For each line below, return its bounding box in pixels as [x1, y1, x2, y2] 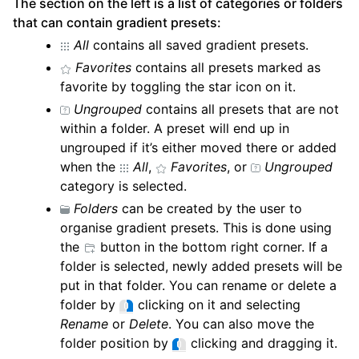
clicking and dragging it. [187, 335, 338, 352]
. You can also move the [168, 316, 315, 333]
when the [60, 159, 120, 175]
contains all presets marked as [131, 59, 321, 76]
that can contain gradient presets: [13, 14, 221, 31]
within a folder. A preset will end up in [60, 120, 290, 137]
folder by [60, 296, 120, 313]
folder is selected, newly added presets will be [60, 258, 343, 275]
